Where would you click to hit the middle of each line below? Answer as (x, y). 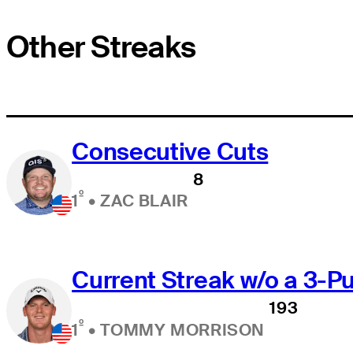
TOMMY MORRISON (183, 329)
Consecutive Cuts (170, 152)
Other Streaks (101, 48)
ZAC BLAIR (144, 201)
